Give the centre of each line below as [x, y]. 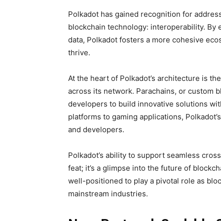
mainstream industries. [108, 193]
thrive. [79, 52]
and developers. [96, 129]
